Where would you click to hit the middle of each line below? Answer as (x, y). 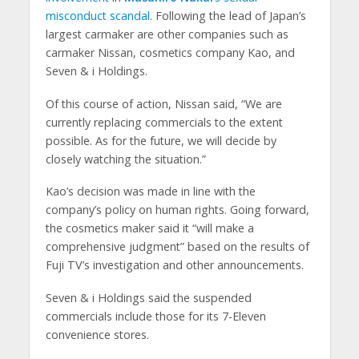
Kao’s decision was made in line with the (150, 192)
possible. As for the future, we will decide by (161, 140)
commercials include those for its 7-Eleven (155, 317)
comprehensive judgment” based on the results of (177, 247)
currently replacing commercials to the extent (164, 122)
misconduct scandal (97, 15)
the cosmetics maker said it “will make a (149, 228)
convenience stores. (97, 335)
